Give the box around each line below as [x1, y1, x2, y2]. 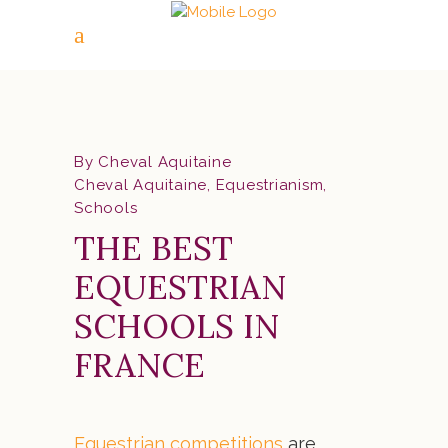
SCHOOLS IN [74, 305, 279, 347]
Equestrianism [215, 176, 324, 194]
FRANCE [74, 344, 205, 386]
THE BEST [74, 227, 233, 269]
